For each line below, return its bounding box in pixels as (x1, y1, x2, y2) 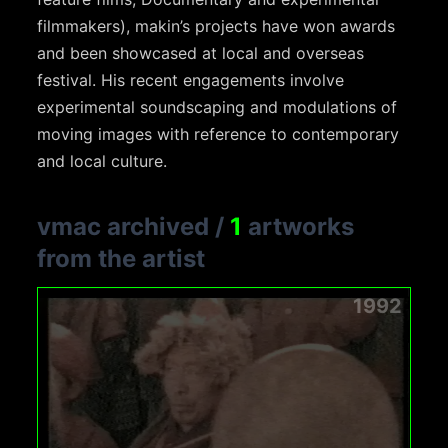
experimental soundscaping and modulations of (37, 97, 398, 117)
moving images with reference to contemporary (37, 124, 400, 144)
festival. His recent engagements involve (37, 70, 345, 90)
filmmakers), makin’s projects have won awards (37, 16, 396, 36)
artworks (242, 212, 355, 241)
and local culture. (37, 151, 168, 171)
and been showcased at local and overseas (37, 43, 365, 63)
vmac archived (37, 212, 210, 241)
